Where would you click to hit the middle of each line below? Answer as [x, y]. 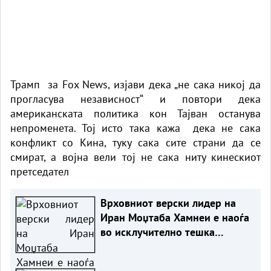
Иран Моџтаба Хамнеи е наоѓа [175, 217]
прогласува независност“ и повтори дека [135, 99]
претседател [41, 171]
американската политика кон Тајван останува [135, 113]
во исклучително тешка [157, 232]
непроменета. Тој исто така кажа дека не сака [135, 128]
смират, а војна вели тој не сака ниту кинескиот [135, 157]
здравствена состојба [152, 246]
